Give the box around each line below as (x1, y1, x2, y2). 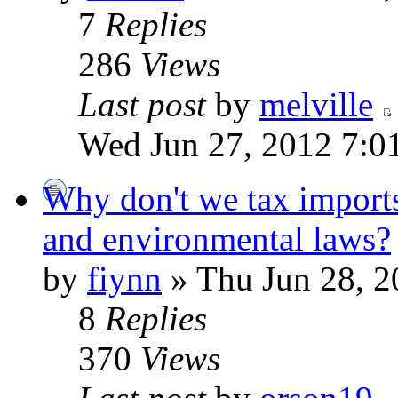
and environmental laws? (43, 219, 391, 258)
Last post (78, 85, 206, 123)
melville (259, 85, 373, 123)
